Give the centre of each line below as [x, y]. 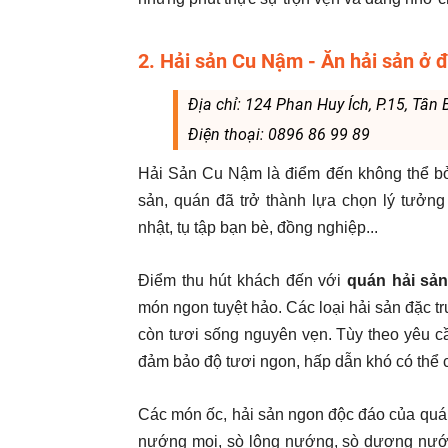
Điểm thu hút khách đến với [242, 280]
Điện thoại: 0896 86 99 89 [278, 134]
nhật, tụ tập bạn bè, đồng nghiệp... [258, 227]
